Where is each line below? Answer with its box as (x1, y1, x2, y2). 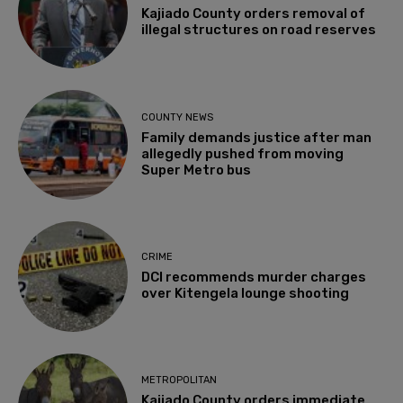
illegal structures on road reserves (141, 22, 377, 39)
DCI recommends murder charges (141, 268, 367, 285)
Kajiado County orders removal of (141, 5, 366, 22)
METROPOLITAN (141, 374, 218, 387)
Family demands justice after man (141, 129, 372, 146)
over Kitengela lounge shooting (141, 284, 350, 301)
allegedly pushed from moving (141, 145, 345, 162)
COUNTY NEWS (141, 111, 214, 123)
